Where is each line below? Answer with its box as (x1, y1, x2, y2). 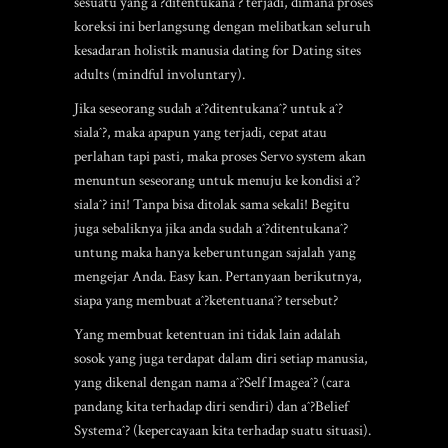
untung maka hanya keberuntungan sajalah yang (74, 243, 356, 262)
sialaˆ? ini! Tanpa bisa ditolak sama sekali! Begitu (74, 195, 350, 214)
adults (74, 65, 109, 84)
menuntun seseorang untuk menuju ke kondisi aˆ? (74, 171, 360, 190)
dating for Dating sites (232, 41, 361, 60)
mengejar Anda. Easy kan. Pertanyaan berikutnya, (74, 267, 362, 286)
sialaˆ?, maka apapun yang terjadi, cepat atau (74, 123, 327, 142)
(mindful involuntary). (109, 65, 245, 84)
